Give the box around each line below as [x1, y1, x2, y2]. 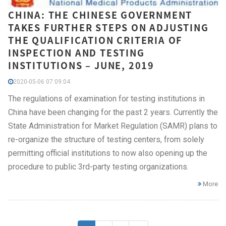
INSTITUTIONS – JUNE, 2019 [8, 58, 155, 72]
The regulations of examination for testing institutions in [8, 93, 205, 103]
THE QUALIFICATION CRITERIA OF [8, 33, 183, 47]
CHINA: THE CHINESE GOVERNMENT [8, 8, 193, 22]
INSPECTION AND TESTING [8, 45, 145, 60]
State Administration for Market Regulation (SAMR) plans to [8, 121, 217, 131]
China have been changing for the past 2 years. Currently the [8, 107, 218, 117]
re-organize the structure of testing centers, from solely [8, 134, 204, 144]
